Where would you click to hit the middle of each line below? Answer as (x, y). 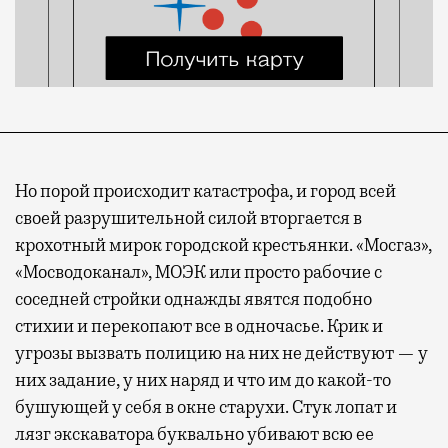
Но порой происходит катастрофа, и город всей (205, 191)
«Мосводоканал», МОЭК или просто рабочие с (198, 272)
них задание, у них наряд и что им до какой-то (203, 380)
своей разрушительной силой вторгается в (188, 218)
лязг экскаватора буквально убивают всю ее (194, 434)
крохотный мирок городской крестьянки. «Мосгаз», (223, 245)
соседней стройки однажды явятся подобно (193, 299)
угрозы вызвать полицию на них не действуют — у (221, 353)
